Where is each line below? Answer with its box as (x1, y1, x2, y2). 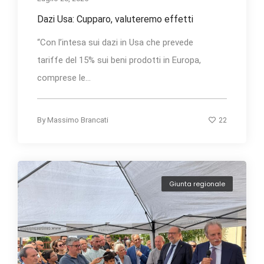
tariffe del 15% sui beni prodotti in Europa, (37, 55, 201, 66)
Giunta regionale (169, 179, 225, 189)
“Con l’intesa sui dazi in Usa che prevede (37, 37, 193, 48)
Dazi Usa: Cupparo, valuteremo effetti (37, 14, 193, 25)
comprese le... (37, 72, 91, 84)
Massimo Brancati (47, 115, 108, 125)
